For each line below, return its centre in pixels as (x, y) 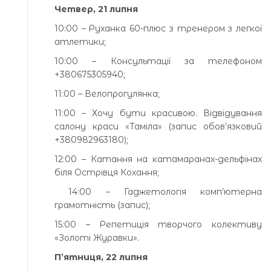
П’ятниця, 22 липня (101, 257)
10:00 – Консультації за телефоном (158, 61)
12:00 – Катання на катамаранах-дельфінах (158, 159)
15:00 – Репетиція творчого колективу (158, 224)
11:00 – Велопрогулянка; (107, 93)
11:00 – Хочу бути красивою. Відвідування (158, 113)
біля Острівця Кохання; (107, 172)
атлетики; (80, 41)
